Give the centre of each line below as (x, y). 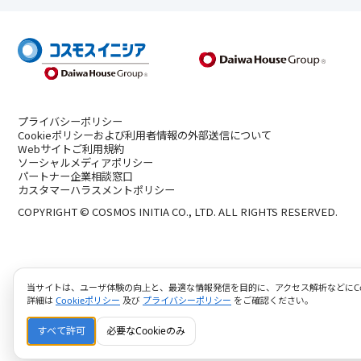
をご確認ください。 (272, 300)
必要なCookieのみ (146, 331)
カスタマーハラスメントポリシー (96, 189)
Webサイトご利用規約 (71, 148)
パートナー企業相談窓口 (75, 176)
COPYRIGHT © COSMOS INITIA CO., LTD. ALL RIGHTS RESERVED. (178, 211)
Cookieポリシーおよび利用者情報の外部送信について (145, 135)
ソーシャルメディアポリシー (85, 162)
